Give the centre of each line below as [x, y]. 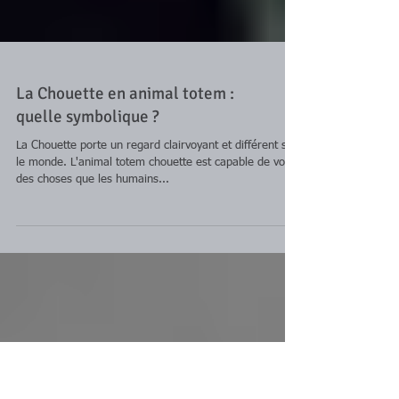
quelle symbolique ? [88, 213]
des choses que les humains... [93, 276]
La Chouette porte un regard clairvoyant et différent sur [157, 242]
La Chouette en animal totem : [125, 190]
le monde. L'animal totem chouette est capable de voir [154, 259]
